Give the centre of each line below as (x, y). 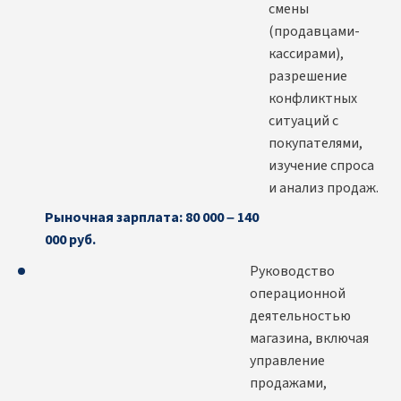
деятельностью (300, 316)
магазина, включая (309, 339)
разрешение (308, 77)
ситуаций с (303, 121)
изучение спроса (321, 166)
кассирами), (306, 54)
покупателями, (316, 144)
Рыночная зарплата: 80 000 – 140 (152, 218)
